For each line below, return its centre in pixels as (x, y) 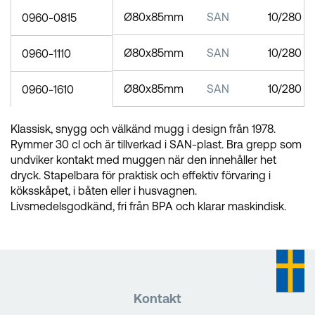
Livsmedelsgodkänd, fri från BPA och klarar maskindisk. (148, 206)
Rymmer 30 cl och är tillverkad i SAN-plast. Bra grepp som (156, 144)
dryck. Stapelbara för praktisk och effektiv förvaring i (141, 175)
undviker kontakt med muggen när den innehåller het (143, 160)
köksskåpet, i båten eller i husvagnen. (104, 191)
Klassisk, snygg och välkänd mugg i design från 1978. (143, 129)
